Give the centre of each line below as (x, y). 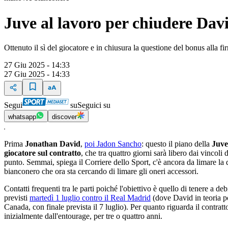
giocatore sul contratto (42, 153)
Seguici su (94, 105)
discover (64, 117)
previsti (17, 198)
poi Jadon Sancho (113, 144)
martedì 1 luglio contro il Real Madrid (90, 198)
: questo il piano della (177, 144)
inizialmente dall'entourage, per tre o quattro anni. (84, 216)
